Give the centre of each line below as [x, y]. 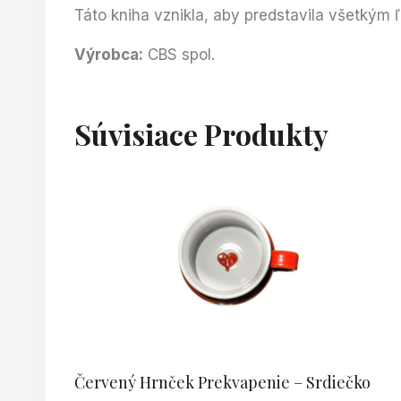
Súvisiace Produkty [201, 134]
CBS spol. [179, 55]
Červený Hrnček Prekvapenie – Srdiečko [222, 383]
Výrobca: [109, 55]
